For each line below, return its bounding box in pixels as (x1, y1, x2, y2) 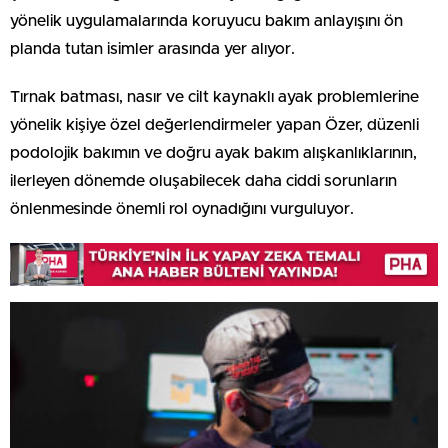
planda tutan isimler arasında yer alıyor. (10, 40, 295, 57)
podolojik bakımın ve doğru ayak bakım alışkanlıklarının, (10, 144, 417, 161)
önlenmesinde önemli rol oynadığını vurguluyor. (10, 200, 354, 217)
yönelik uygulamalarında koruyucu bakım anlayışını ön (10, 12, 403, 29)
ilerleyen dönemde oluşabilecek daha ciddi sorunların (10, 172, 397, 189)
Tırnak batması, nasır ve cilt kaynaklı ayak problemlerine (10, 88, 419, 105)
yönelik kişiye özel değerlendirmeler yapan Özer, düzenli (10, 116, 419, 133)
